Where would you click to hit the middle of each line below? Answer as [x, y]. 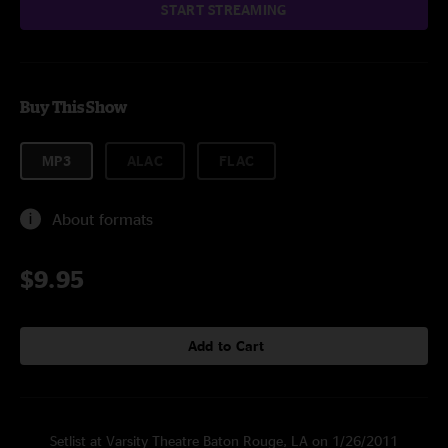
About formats [102, 219]
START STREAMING [224, 9]
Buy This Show [73, 107]
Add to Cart [226, 345]
